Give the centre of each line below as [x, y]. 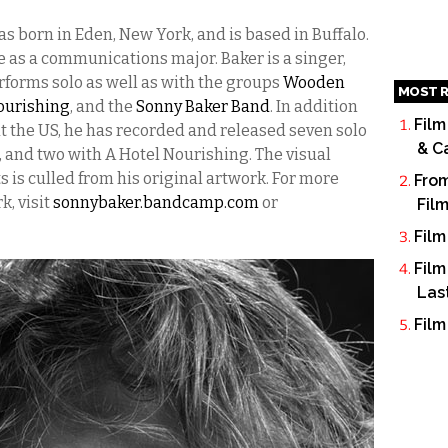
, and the [103, 106]
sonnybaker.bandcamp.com [156, 202]
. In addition [314, 106]
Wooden [314, 82]
